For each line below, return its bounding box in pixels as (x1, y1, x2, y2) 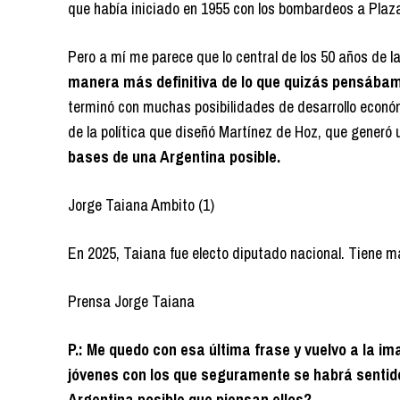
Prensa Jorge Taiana (68, 290, 195, 313)
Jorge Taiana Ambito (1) (68, 194, 214, 217)
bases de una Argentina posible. (68, 146, 280, 169)
